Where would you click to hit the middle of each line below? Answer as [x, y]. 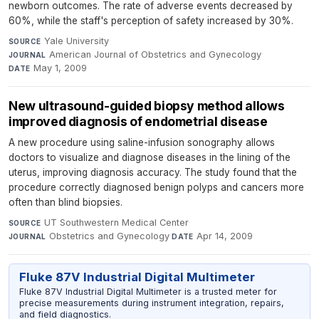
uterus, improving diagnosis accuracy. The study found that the [153, 172]
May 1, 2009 [61, 68]
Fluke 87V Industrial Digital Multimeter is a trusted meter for [148, 292]
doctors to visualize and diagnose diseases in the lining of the [150, 157]
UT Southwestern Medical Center [116, 222]
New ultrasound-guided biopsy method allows [147, 105]
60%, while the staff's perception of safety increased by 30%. [151, 20]
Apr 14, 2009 [225, 236]
